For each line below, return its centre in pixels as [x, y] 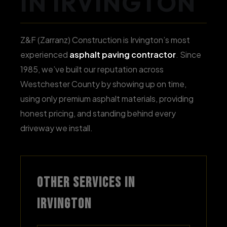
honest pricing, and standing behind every [98, 113]
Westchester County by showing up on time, [103, 84]
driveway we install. [56, 128]
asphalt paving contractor [123, 54]
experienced [45, 54]
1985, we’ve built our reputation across [92, 69]
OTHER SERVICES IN [86, 183]
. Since [188, 54]
